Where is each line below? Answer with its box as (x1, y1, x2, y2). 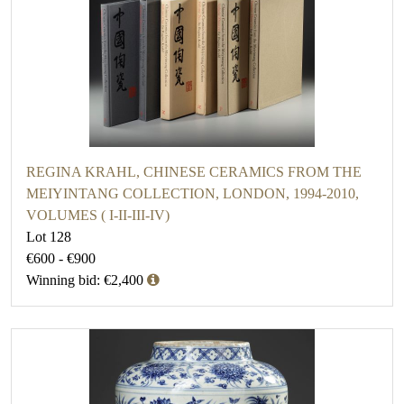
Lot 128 (26, 229, 71, 245)
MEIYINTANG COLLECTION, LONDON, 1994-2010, (26, 186, 359, 202)
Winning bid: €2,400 (26, 272, 143, 289)
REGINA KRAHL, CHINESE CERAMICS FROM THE (26, 164, 362, 180)
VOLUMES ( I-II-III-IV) (26, 207, 170, 224)
